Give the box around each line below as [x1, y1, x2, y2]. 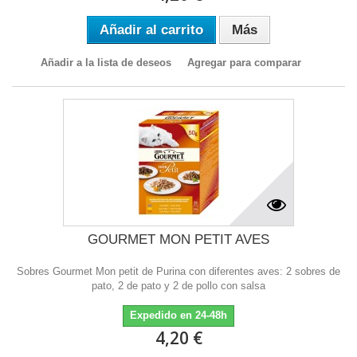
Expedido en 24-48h [130, 308, 227, 321]
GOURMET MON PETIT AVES [88, 231, 269, 247]
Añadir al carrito [100, 22, 203, 37]
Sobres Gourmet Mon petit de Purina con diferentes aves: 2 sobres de [17, 265, 340, 277]
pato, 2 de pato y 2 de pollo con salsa [92, 279, 265, 292]
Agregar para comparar [186, 56, 301, 69]
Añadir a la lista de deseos [40, 56, 171, 69]
